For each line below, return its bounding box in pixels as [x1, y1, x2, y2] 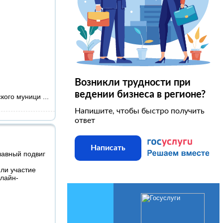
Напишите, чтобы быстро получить [74, 107, 205, 115]
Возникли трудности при [74, 78, 191, 88]
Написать [90, 144, 125, 152]
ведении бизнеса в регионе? [74, 90, 206, 100]
